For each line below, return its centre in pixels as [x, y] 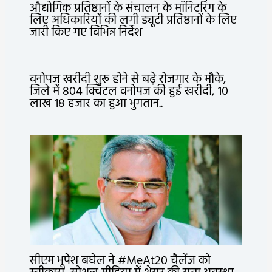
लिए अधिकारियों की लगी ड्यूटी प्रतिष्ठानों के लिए [133, 21]
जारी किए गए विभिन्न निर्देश [86, 33]
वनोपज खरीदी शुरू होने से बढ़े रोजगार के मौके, [128, 80]
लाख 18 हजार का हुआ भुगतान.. [96, 104]
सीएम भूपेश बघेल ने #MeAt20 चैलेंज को [120, 261]
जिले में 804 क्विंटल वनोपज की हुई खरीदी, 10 [129, 92]
